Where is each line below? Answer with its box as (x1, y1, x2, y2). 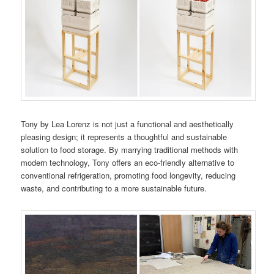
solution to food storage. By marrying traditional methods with (21, 143, 239, 155)
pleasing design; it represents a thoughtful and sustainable (21, 130, 228, 143)
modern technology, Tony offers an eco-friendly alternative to (21, 156, 235, 168)
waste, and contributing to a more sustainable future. (21, 182, 207, 194)
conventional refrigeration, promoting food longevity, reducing (21, 169, 236, 181)
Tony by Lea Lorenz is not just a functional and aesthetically (21, 117, 234, 130)
